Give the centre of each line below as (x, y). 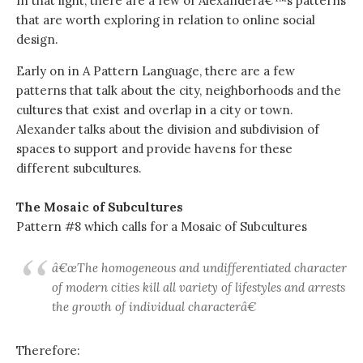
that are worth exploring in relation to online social (166, 20)
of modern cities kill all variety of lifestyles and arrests (199, 287)
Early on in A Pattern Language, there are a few (156, 71)
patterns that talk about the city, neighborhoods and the (179, 90)
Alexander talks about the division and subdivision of (168, 129)
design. (37, 39)
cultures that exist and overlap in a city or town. (155, 110)
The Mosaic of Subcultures (100, 207)
